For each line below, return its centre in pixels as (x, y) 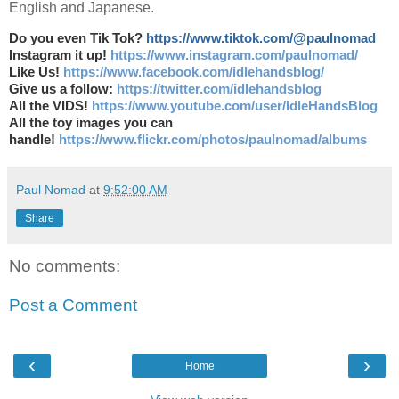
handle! (34, 140)
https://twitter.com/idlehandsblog (219, 90)
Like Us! (36, 73)
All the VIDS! (50, 106)
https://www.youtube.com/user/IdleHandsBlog (235, 106)
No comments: (65, 266)
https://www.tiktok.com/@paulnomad (261, 39)
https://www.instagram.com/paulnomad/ (234, 56)
